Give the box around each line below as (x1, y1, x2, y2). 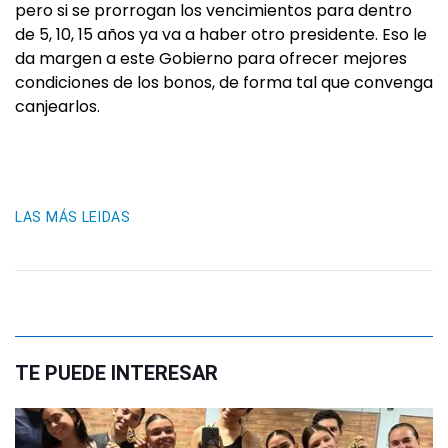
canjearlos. (15, 95, 100, 118)
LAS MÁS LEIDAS (15, 209, 131, 225)
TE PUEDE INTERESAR (15, 361, 218, 385)
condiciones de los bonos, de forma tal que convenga (15, 71, 433, 94)
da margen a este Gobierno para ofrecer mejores (15, 47, 407, 70)
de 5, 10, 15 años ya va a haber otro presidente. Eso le (15, 23, 427, 46)
